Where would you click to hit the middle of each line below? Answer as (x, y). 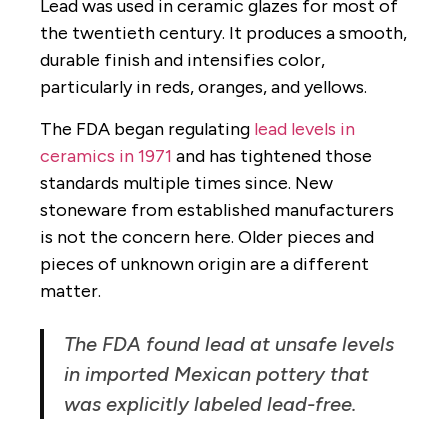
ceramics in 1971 (106, 155)
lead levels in (304, 128)
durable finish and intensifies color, (182, 60)
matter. (70, 290)
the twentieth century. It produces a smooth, (223, 33)
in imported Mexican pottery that (216, 373)
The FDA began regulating (147, 128)
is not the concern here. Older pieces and (207, 236)
